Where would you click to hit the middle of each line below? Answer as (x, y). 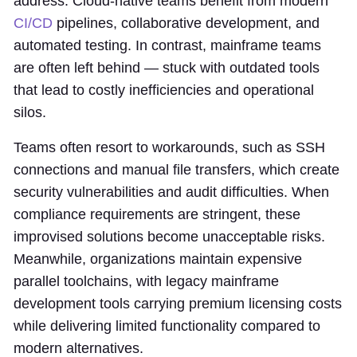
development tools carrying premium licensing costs (178, 304)
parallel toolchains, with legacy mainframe (146, 282)
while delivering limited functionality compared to (167, 326)
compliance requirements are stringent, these (157, 215)
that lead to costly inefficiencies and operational (164, 90)
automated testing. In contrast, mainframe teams (167, 46)
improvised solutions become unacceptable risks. (169, 237)
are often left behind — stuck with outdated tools (167, 68)
